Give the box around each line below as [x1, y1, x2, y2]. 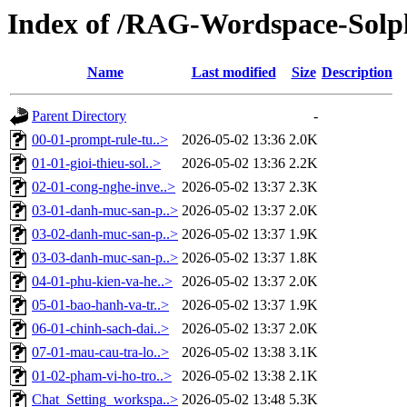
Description [322, 65, 392, 81]
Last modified [191, 65, 276, 81]
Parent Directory [32, 108, 126, 124]
